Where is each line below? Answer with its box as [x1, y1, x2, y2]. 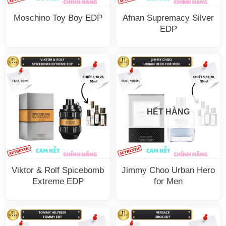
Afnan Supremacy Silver [123, 13, 214, 23]
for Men [154, 176, 183, 186]
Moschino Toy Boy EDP [13, 13, 102, 23]
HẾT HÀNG [147, 107, 190, 117]
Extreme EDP [32, 176, 84, 186]
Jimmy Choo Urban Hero [122, 165, 215, 175]
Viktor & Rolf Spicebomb [12, 165, 104, 175]
